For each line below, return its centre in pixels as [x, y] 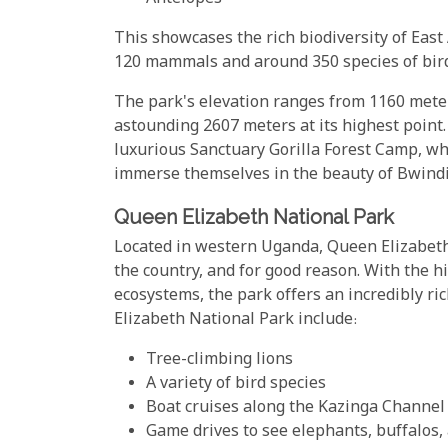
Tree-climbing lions [219, 360]
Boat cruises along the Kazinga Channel [295, 408]
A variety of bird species [236, 384]
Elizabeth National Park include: [235, 320]
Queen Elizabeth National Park [254, 217]
